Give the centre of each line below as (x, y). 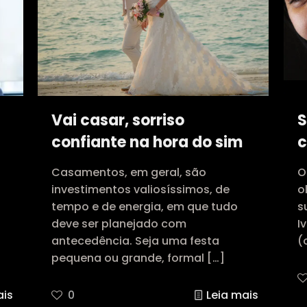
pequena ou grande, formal (128, 258)
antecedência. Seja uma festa (136, 241)
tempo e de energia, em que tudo (145, 207)
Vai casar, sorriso (118, 121)
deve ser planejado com (119, 224)
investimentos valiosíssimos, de (141, 190)
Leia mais (233, 295)
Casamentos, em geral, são (129, 173)
